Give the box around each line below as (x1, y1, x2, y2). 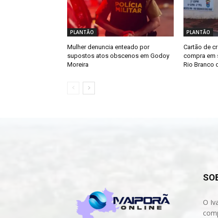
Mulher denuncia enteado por (67, 43, 149, 51)
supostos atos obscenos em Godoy (67, 52, 169, 60)
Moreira (67, 61, 89, 69)
